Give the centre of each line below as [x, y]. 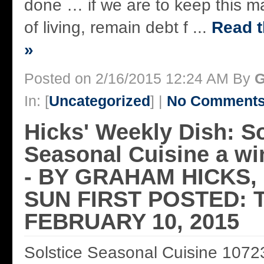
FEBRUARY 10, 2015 [132, 221]
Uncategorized [100, 100]
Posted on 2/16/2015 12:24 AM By [139, 78]
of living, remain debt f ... [118, 27]
